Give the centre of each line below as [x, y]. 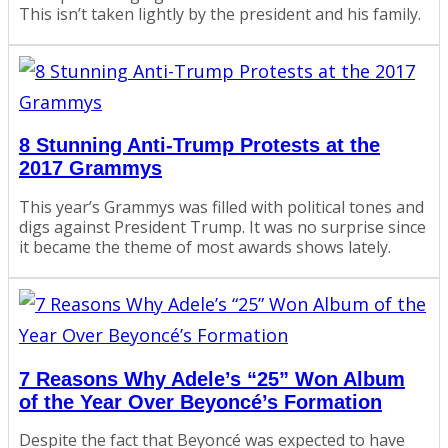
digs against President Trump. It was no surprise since [222, 227]
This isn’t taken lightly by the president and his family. [220, 13]
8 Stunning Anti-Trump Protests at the [199, 145]
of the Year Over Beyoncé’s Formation [200, 401]
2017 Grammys [90, 168]
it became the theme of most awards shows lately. [205, 247]
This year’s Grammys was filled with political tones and [221, 207]
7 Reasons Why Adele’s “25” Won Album [212, 378]
